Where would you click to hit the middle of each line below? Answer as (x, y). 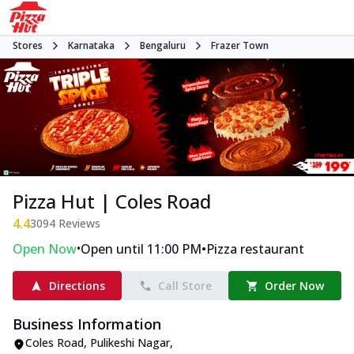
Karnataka (91, 45)
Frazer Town (240, 45)
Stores (28, 45)
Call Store (185, 286)
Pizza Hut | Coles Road (112, 201)
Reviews (78, 224)
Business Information (87, 324)
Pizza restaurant (255, 249)
